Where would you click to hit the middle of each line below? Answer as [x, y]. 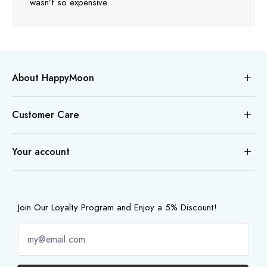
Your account [41, 151]
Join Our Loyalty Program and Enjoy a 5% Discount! [117, 207]
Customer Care [46, 114]
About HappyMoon [53, 77]
